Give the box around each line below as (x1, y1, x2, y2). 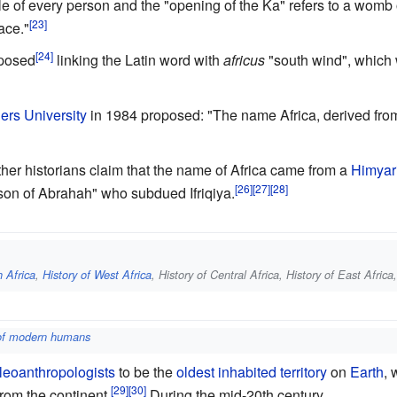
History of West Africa (43, 266, 152, 283)
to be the (114, 361, 176, 382)
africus (222, 50, 265, 71)
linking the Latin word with (52, 50, 223, 71)
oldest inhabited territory (175, 361, 327, 382)
